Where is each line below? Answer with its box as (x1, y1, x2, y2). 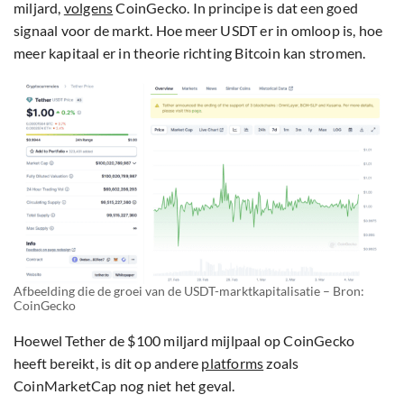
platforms (201, 353, 264, 372)
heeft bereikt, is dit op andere (14, 353, 202, 372)
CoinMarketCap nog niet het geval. (14, 376, 235, 394)
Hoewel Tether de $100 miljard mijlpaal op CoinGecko (14, 331, 355, 349)
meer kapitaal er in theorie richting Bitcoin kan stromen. (14, 44, 366, 62)
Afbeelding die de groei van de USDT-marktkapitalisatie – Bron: (14, 282, 364, 298)
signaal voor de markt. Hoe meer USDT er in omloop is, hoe (14, 22, 383, 40)
